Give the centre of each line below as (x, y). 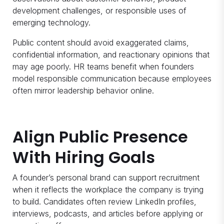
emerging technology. (51, 23)
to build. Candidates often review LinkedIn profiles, (104, 202)
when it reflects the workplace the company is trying (108, 190)
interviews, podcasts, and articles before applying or (108, 214)
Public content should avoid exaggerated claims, (101, 43)
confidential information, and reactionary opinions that (111, 55)
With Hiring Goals (84, 157)
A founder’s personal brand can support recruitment (106, 178)
